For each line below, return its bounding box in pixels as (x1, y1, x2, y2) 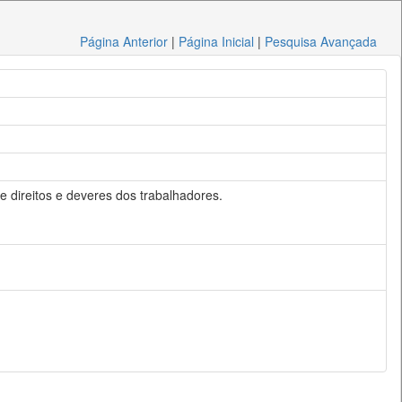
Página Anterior (80, 32, 169, 50)
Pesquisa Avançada (265, 32, 378, 50)
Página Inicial (179, 32, 255, 50)
